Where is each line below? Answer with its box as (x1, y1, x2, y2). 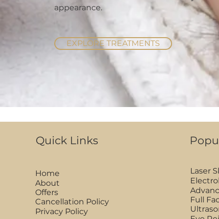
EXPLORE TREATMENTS (66, 38, 160, 48)
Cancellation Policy (35, 197, 109, 206)
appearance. (54, 2, 102, 12)
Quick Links (35, 133, 98, 147)
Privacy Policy (35, 206, 88, 216)
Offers (35, 187, 58, 197)
